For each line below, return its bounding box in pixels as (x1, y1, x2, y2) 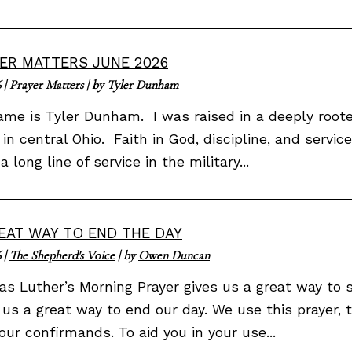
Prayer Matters (9, 76, 83, 93)
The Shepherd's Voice (9, 247, 115, 264)
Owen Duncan (138, 247, 210, 264)
